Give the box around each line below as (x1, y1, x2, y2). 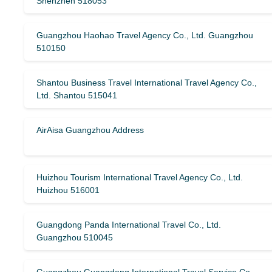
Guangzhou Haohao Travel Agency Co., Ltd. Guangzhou (36, 30, 253, 40)
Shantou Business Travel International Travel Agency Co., (36, 78, 257, 87)
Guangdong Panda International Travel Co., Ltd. (36, 220, 221, 229)
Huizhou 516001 (36, 185, 100, 195)
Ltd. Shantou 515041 (36, 90, 117, 100)
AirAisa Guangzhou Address (36, 125, 144, 135)
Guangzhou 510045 (36, 233, 113, 242)
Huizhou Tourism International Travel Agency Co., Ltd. (36, 172, 243, 182)
